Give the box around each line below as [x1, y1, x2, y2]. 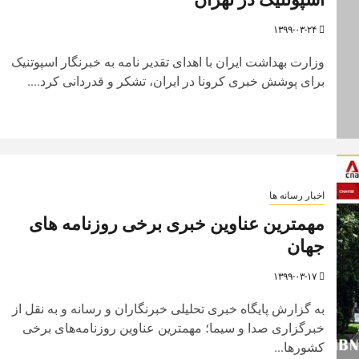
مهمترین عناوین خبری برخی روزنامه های [28, 212, 325, 235]
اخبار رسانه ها [268, 189, 325, 201]
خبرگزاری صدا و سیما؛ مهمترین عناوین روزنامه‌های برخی [22, 320, 325, 336]
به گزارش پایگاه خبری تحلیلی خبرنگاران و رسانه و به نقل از [11, 301, 325, 317]
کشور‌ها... [273, 339, 325, 355]
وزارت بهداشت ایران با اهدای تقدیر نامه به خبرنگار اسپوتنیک [10, 54, 325, 70]
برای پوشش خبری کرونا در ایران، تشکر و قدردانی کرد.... [26, 73, 325, 89]
